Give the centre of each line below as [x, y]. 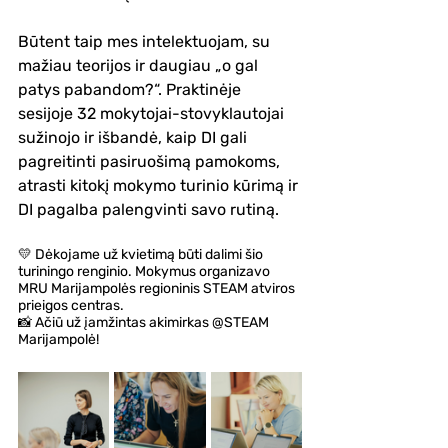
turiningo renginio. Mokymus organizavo [145, 271]
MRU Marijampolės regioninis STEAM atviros [158, 288]
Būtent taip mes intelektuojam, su [146, 41]
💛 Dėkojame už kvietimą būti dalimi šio [142, 254]
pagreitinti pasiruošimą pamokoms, [151, 161]
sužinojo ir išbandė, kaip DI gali [134, 137]
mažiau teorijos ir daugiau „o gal [140, 65]
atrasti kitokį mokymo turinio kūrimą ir [160, 185]
